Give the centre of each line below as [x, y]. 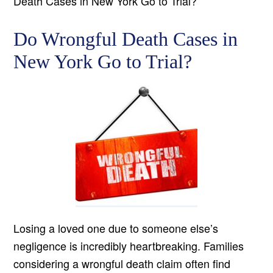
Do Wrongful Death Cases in [126, 39]
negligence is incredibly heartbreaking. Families [129, 246]
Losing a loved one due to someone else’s [116, 228]
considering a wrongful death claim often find [122, 264]
